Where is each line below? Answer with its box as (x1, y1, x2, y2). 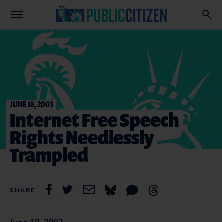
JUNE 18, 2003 (10, 98, 53, 110)
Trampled (10, 142, 88, 167)
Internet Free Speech (10, 107, 179, 132)
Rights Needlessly (10, 124, 154, 150)
